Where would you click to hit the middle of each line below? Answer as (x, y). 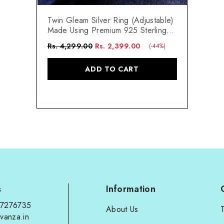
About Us (122, 209)
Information (131, 189)
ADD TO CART (112, 69)
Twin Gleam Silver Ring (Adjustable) (89, 20)
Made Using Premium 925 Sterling (107, 30)
